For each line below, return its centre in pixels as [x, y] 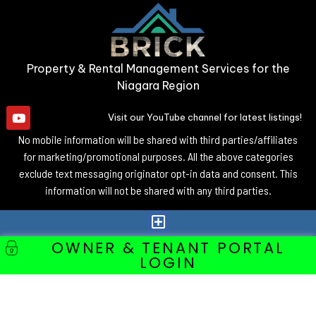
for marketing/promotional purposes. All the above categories [158, 156]
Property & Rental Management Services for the [158, 68]
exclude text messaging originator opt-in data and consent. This [158, 173]
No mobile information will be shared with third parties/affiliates [158, 139]
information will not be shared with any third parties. [158, 190]
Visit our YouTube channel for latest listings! [205, 117]
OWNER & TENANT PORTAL [168, 248]
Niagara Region [158, 85]
